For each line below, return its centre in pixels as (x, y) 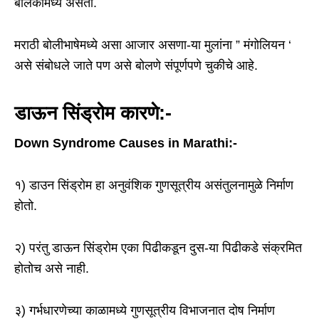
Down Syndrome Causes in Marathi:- (126, 143)
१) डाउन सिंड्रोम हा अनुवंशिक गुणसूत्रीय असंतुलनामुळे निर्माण (154, 185)
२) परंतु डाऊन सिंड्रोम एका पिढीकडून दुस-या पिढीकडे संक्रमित (158, 248)
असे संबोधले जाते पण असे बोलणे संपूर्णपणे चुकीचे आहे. (136, 66)
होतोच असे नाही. (52, 269)
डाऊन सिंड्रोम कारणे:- (93, 114)
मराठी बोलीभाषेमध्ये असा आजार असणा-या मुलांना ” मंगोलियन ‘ (153, 45)
